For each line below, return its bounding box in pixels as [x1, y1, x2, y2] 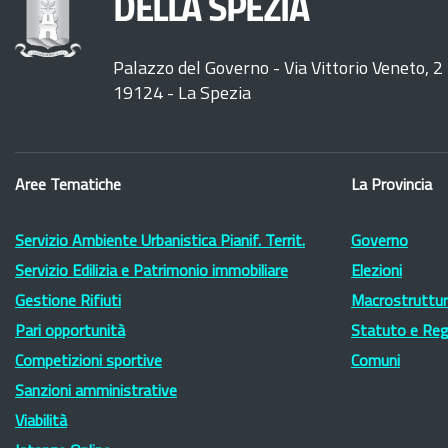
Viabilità [15, 414, 67, 430]
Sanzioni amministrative [15, 384, 177, 400]
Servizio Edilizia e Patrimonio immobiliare [15, 264, 288, 280]
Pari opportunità [15, 324, 125, 340]
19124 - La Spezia [113, 85, 251, 104]
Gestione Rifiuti [15, 294, 121, 310]
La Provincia [351, 178, 432, 194]
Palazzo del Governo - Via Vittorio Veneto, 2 [113, 60, 443, 79]
